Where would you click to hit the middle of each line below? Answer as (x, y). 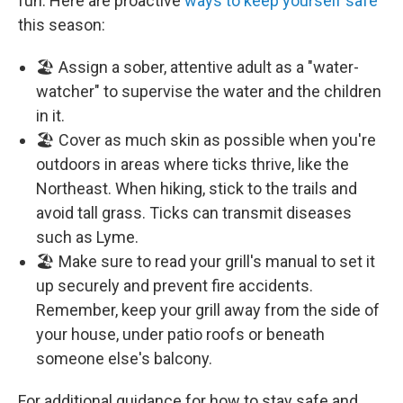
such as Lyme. (87, 237)
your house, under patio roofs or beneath (180, 334)
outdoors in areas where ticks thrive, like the (193, 164)
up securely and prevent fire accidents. (175, 285)
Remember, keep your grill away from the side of (208, 309)
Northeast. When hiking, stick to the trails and (197, 188)
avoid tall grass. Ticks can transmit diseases (194, 212)
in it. (50, 115)
